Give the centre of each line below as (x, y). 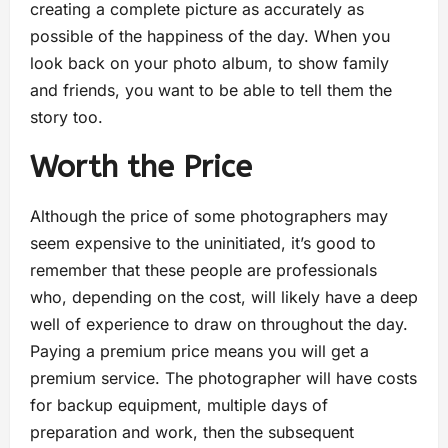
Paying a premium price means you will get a (199, 351)
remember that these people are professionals (203, 270)
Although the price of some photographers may (209, 216)
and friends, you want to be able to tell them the (211, 90)
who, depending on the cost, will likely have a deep (224, 297)
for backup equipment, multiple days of (179, 405)
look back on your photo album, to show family (209, 63)
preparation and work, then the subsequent (192, 432)
